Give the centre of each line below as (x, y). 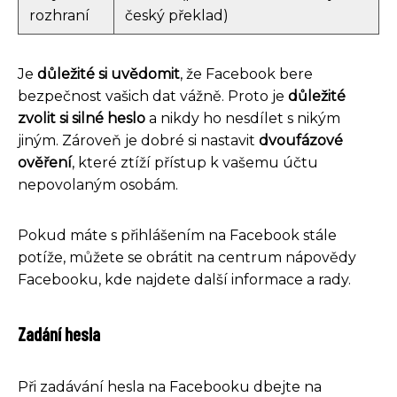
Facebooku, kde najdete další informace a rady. (184, 280)
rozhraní (59, 16)
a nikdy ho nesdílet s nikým (243, 119)
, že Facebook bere (246, 74)
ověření (45, 163)
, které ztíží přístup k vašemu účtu (195, 163)
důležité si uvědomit (109, 74)
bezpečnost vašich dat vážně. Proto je (153, 97)
